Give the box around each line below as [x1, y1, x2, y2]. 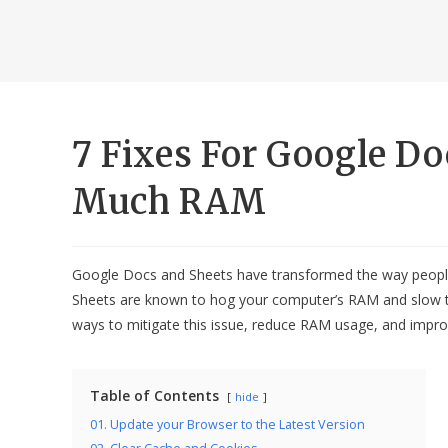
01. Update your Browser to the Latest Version [90, 416, 365, 433]
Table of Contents [90, 386, 219, 405]
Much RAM [72, 181, 267, 223]
